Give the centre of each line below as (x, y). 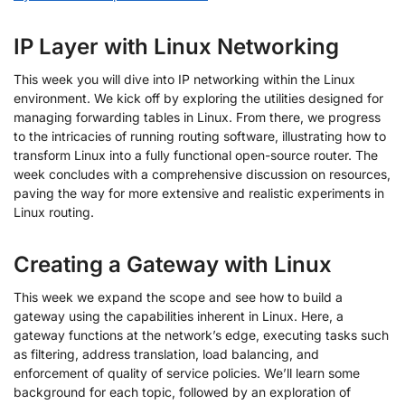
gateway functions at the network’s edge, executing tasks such (201, 334)
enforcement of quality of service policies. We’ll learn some (187, 372)
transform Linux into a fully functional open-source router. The (196, 155)
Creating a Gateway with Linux (173, 264)
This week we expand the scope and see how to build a (178, 297)
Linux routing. (54, 212)
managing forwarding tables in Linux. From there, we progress (197, 117)
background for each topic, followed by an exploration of (182, 391)
